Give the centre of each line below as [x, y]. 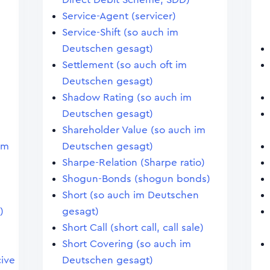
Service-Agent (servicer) [119, 16]
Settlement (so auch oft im [124, 65]
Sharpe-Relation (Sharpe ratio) [133, 162]
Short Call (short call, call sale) [133, 228]
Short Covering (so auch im [126, 244]
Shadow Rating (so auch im [127, 97]
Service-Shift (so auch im [120, 32]
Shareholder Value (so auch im [133, 130]
